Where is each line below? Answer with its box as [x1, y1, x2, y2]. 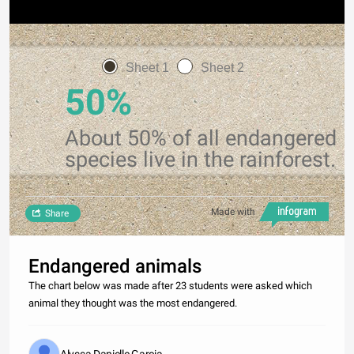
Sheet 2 [201, 61, 244, 74]
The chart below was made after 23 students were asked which [28, 280, 312, 292]
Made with [211, 206, 255, 218]
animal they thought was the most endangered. [28, 297, 237, 310]
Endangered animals [28, 255, 201, 278]
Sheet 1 [126, 61, 169, 74]
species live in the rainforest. [65, 147, 336, 173]
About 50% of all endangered [65, 126, 337, 152]
